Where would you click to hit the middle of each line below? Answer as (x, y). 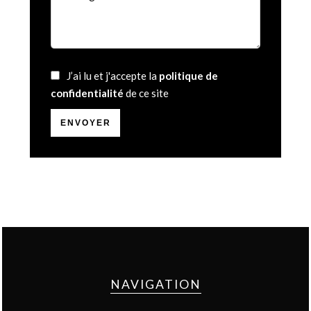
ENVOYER (85, 123)
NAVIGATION (155, 284)
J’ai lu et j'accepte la (113, 76)
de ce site (146, 93)
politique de (188, 76)
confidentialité (87, 93)
